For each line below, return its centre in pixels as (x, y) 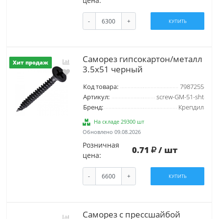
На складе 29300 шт (119, 122)
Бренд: (93, 108)
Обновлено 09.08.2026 (111, 132)
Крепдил (191, 108)
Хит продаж (31, 63)
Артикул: (96, 97)
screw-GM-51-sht (180, 97)
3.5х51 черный (112, 69)
